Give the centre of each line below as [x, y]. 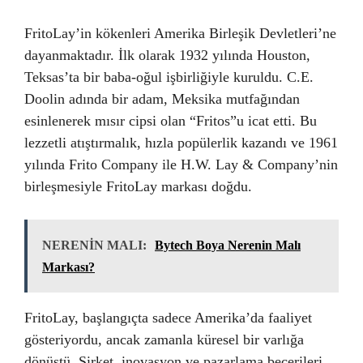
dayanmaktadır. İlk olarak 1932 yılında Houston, [167, 55]
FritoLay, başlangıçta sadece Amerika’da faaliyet [168, 318]
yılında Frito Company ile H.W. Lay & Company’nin [181, 164]
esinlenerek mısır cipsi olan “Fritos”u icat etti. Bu [171, 121]
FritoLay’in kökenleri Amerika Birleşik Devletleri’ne [180, 33]
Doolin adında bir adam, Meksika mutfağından [162, 99]
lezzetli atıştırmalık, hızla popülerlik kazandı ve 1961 [181, 143]
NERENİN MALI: [94, 245]
